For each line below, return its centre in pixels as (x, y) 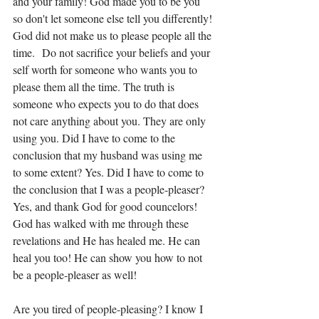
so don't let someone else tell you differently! (114, 18)
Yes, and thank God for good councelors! (106, 206)
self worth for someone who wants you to (106, 69)
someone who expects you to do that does (107, 103)
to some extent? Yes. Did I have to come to (110, 172)
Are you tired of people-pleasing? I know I (109, 308)
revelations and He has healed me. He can (108, 240)
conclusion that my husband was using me (109, 155)
